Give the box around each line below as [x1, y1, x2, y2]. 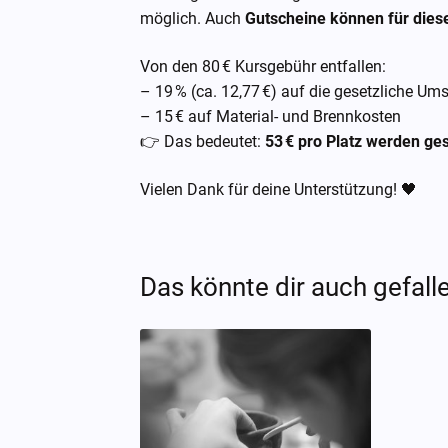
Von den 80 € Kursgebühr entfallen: [140, 56, 387, 76]
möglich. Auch [140, 9, 246, 29]
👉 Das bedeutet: [140, 131, 266, 151]
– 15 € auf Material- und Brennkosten [140, 106, 402, 126]
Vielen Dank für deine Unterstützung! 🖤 [140, 179, 418, 199]
